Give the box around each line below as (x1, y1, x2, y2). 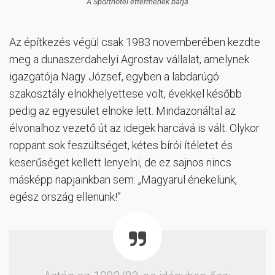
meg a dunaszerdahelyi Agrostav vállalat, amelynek (9, 52, 249, 66)
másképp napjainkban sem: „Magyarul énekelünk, (9, 172, 237, 186)
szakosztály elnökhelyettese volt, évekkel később (9, 87, 242, 100)
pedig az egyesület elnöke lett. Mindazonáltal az (9, 104, 236, 117)
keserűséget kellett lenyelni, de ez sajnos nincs (9, 155, 231, 169)
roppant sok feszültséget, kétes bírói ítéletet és (9, 138, 233, 152)
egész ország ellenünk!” (9, 190, 121, 203)
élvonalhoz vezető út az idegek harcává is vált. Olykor (9, 121, 260, 134)
